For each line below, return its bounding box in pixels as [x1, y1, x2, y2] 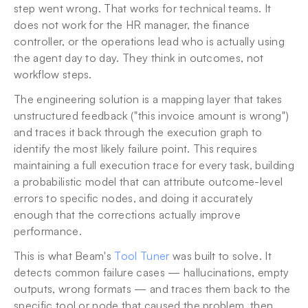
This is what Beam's [14, 249, 115, 263]
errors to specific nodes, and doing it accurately [14, 191, 254, 205]
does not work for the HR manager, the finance [14, 18, 250, 32]
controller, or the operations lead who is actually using [14, 34, 285, 48]
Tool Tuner [114, 249, 170, 263]
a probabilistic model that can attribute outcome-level [14, 175, 283, 188]
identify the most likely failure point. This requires [14, 142, 257, 155]
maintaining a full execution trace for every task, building [14, 158, 294, 172]
